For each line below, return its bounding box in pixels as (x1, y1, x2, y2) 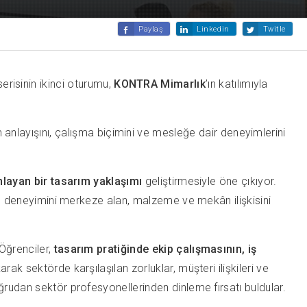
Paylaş (138, 24, 164, 34)
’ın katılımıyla (206, 77, 268, 90)
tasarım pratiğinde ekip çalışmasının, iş (53, 242, 257, 256)
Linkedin (197, 24, 230, 34)
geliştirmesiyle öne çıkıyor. (142, 174, 277, 188)
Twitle (262, 24, 286, 34)
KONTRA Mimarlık (114, 77, 206, 90)
